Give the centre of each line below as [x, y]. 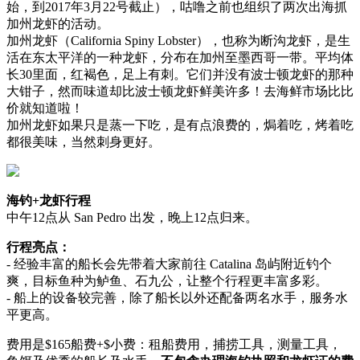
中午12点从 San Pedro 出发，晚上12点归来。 [132, 217]
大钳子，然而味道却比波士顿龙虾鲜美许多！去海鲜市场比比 [180, 91]
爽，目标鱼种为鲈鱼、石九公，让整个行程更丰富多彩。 [167, 280]
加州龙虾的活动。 [58, 23]
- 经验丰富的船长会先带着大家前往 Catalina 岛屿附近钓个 [169, 264]
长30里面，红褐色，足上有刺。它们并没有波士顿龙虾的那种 [180, 74]
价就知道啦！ [45, 108]
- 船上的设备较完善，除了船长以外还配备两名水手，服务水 [177, 297]
